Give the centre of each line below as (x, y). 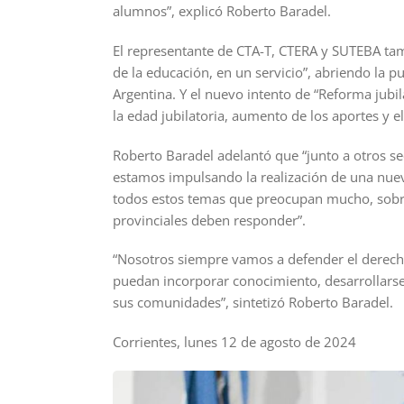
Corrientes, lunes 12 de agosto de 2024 (234, 342)
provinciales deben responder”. (209, 220)
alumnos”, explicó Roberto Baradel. (221, 11)
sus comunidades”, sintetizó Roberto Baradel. (252, 303)
